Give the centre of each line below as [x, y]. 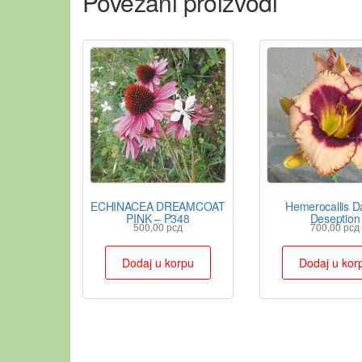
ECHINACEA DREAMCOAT [158, 206]
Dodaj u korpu [158, 262]
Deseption [335, 218]
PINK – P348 [158, 218]
